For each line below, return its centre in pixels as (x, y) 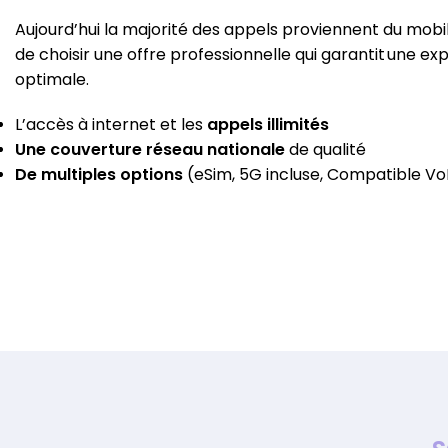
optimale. (52, 80)
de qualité (325, 150)
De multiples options (99, 175)
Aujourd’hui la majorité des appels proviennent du (210, 30)
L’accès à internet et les (111, 125)
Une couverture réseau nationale (150, 150)
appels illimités (268, 125)
